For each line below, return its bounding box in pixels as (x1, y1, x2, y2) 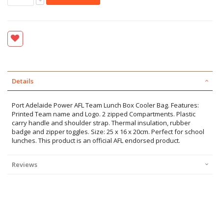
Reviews (12, 160, 37, 169)
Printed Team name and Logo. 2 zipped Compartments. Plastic (12, 110, 195, 119)
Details (12, 77, 33, 86)
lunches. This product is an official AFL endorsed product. (12, 136, 180, 145)
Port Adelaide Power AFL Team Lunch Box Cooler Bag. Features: (12, 101, 199, 110)
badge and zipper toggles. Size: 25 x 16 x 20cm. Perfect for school (12, 127, 204, 137)
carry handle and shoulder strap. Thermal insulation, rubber (12, 118, 191, 128)
